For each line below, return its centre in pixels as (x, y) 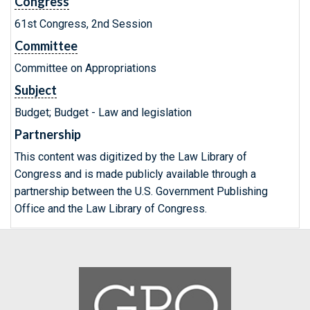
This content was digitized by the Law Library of (131, 157)
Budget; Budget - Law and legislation (103, 112)
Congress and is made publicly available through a (135, 174)
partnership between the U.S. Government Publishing (141, 191)
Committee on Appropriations (85, 68)
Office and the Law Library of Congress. (111, 209)
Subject (36, 90)
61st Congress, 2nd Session (83, 24)
